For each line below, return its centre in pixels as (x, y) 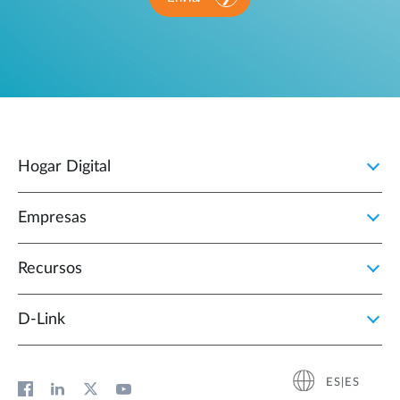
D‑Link (42, 319)
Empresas (52, 217)
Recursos (50, 268)
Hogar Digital (64, 167)
